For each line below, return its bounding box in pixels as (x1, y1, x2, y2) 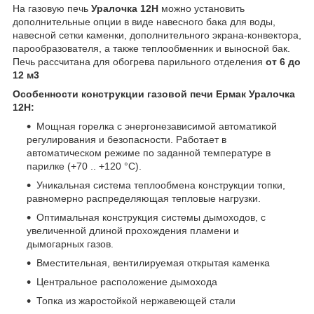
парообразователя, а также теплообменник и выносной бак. (13, 43, 290, 55)
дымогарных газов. (27, 238, 114, 250)
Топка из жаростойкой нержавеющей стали (36, 295, 235, 307)
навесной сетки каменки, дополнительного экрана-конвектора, (13, 29, 301, 41)
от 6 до (266, 56, 301, 68)
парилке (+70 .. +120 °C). (27, 161, 142, 172)
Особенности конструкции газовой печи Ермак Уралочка (13, 88, 295, 100)
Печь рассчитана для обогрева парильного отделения (13, 56, 266, 68)
